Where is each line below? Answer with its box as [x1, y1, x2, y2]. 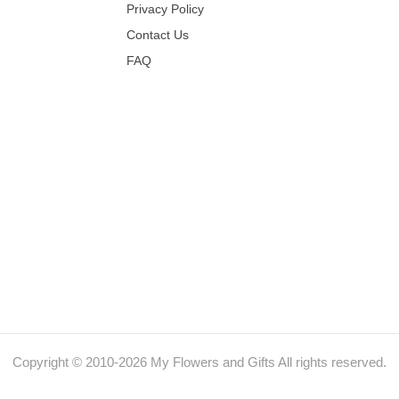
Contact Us [126, 27, 189, 42]
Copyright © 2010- [12, 354, 118, 370]
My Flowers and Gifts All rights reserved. [147, 354, 387, 370]
